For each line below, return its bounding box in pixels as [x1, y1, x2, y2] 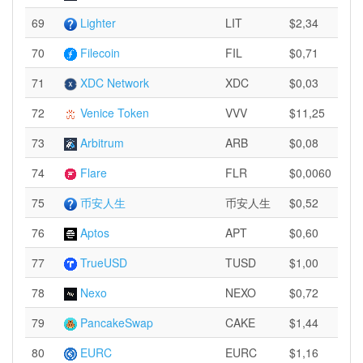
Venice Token [80, 105, 149, 121]
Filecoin [80, 45, 120, 61]
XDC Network [80, 75, 149, 91]
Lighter [80, 15, 116, 31]
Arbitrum [80, 135, 124, 151]
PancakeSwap [80, 314, 153, 331]
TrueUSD [80, 254, 127, 271]
